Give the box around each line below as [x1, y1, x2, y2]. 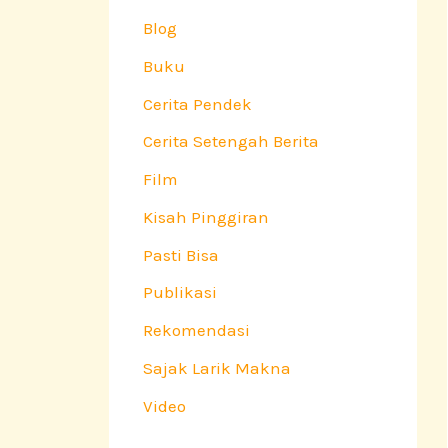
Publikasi [143, 282, 217, 303]
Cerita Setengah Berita [143, 131, 319, 152]
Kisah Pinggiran [143, 206, 269, 227]
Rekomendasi [143, 320, 250, 341]
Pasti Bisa [143, 244, 219, 265]
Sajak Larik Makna [143, 357, 291, 378]
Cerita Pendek [143, 93, 252, 114]
